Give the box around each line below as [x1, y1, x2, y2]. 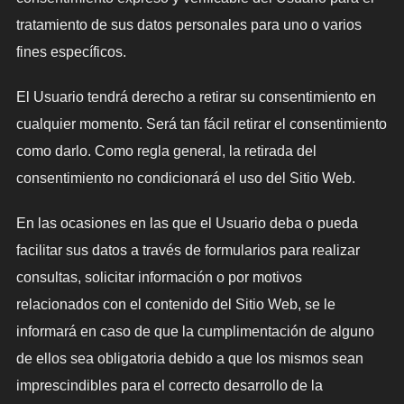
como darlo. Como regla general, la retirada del [15, 142, 317, 159]
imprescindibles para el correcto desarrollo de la [15, 377, 323, 393]
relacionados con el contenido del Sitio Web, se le [15, 296, 335, 312]
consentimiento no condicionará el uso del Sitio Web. [15, 170, 355, 186]
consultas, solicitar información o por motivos [15, 269, 302, 285]
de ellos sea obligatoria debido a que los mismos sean [15, 350, 363, 366]
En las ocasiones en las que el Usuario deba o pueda [15, 215, 358, 231]
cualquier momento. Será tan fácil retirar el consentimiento [15, 115, 387, 132]
